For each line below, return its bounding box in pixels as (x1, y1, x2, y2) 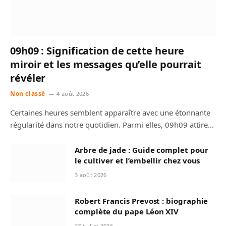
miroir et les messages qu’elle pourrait (10, 58, 202, 72)
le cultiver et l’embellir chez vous (75, 155, 200, 166)
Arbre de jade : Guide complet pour (75, 145, 208, 155)
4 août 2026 (56, 90, 89, 98)
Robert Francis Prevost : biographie (75, 196, 208, 206)
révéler (10, 71, 46, 85)
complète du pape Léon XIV (75, 206, 179, 217)
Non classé (10, 89, 45, 98)
